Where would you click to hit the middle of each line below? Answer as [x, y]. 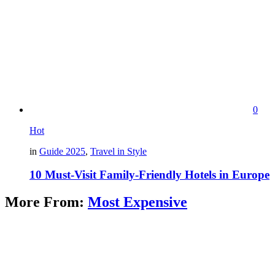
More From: [46, 202]
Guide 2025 [62, 151]
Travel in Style [118, 151]
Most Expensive [137, 202]
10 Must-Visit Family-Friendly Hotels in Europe [149, 175]
